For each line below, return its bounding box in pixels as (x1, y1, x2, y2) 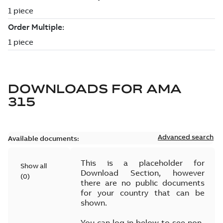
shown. (80, 198, 107, 208)
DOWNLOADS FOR (8, 81, 143, 96)
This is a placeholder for (80, 158, 205, 168)
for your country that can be (80, 188, 205, 198)
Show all (20, 161, 47, 170)
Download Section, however (80, 168, 205, 178)
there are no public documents (80, 178, 205, 188)
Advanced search (158, 132, 214, 141)
